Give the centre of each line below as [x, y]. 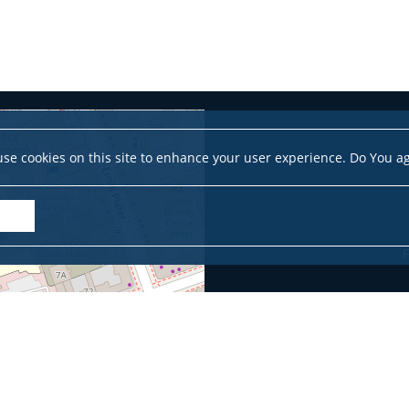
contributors [169, 376]
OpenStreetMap [100, 376]
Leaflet [23, 376]
